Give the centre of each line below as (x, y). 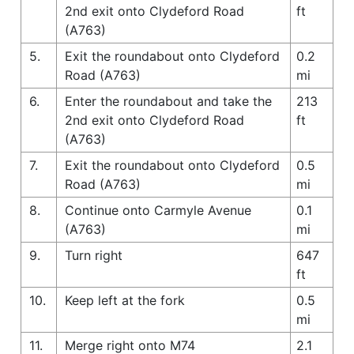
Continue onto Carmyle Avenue (158, 210)
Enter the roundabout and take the (168, 101)
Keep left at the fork (125, 300)
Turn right (94, 255)
